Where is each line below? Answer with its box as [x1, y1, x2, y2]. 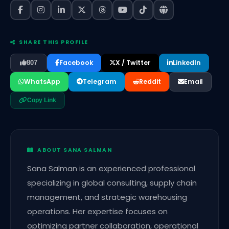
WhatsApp [24, 77, 60, 86]
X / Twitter [116, 58, 151, 67]
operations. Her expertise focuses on [27, 205, 168, 217]
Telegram [83, 77, 117, 86]
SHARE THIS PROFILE [15, 38, 88, 46]
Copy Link [27, 96, 56, 104]
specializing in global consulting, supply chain [27, 177, 197, 188]
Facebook [59, 58, 93, 67]
